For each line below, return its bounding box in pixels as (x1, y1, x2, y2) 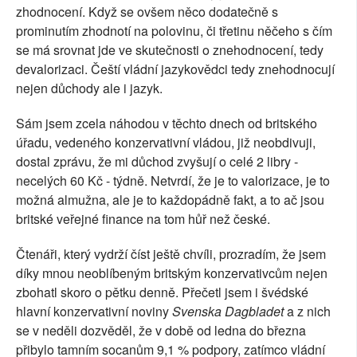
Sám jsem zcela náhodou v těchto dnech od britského (16, 114, 317, 133)
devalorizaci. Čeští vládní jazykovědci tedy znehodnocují (16, 60, 335, 79)
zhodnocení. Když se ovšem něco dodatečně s (16, 2, 278, 22)
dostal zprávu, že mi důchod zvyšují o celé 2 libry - (16, 152, 298, 171)
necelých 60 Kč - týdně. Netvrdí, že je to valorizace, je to (16, 171, 330, 190)
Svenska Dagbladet (172, 302, 287, 321)
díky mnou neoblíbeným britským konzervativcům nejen (16, 264, 328, 283)
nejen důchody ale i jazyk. (16, 79, 163, 98)
